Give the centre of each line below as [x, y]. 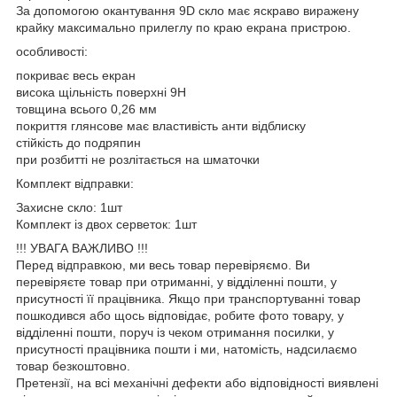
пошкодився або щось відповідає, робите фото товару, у [180, 315]
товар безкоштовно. [73, 366]
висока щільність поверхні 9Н [101, 92]
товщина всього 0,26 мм [86, 109]
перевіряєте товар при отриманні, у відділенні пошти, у [176, 281]
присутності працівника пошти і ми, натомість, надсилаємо [187, 349]
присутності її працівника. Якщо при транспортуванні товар [188, 298]
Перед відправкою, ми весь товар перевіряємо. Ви [163, 265]
